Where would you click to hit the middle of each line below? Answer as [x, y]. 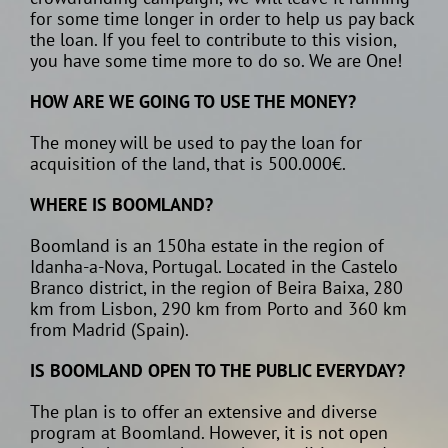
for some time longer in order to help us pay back [222, 19]
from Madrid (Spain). [109, 330]
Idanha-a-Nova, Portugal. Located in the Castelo [214, 267]
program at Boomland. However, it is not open [209, 433]
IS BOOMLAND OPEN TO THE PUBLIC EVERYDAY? [217, 371]
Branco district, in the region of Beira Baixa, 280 [216, 288]
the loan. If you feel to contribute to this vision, [213, 40]
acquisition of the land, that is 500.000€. [188, 164]
